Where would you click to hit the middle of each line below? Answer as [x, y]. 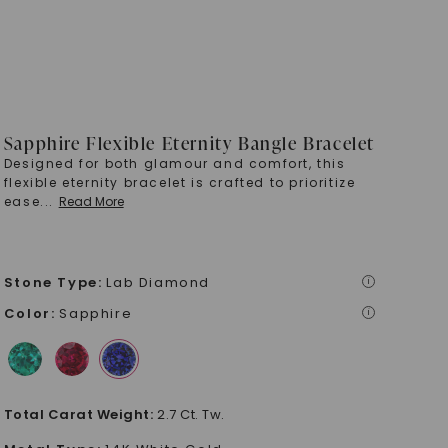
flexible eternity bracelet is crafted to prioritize [179, 182]
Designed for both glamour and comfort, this [174, 163]
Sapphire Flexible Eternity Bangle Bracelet [189, 142]
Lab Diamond [158, 282]
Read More [91, 201]
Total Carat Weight [76, 414]
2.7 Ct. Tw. [191, 414]
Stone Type [50, 282]
